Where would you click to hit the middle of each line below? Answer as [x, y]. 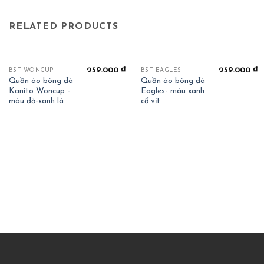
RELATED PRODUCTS [64, 27]
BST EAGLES [161, 70]
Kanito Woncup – [39, 91]
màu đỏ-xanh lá [36, 101]
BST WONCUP [31, 70]
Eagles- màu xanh [172, 91]
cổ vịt [150, 101]
